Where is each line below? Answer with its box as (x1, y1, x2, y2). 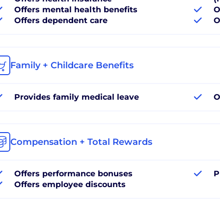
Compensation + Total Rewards (10, 136, 152, 147)
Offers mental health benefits (14, 4, 137, 14)
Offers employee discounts (14, 179, 126, 189)
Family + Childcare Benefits (10, 59, 134, 71)
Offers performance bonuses (14, 168, 133, 178)
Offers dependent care (14, 15, 108, 25)
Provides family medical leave (14, 92, 139, 102)
